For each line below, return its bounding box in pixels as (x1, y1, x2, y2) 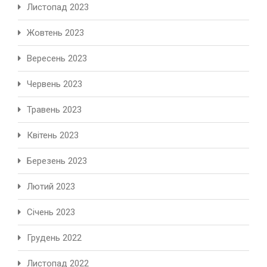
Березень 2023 (27, 156, 87, 167)
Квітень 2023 (27, 130, 79, 141)
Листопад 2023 (27, 2, 89, 13)
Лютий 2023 (27, 181, 75, 193)
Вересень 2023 (27, 53, 87, 64)
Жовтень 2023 (27, 27, 84, 39)
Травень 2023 (27, 104, 82, 116)
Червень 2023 (27, 79, 82, 90)
